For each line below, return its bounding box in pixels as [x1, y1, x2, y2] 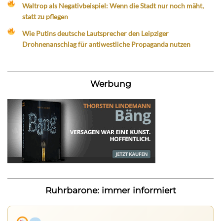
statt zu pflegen [22, 12, 69, 21]
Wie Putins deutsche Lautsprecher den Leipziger [22, 29, 169, 37]
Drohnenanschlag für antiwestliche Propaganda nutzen [22, 39, 191, 48]
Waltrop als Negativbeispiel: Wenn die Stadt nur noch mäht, [22, 1, 204, 10]
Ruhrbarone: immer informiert [45, 184, 176, 195]
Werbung [90, 78, 131, 89]
